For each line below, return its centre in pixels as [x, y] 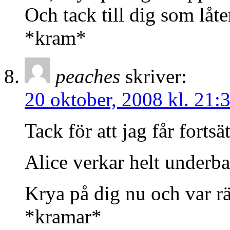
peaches [88, 76]
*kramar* [63, 217]
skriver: [156, 76]
